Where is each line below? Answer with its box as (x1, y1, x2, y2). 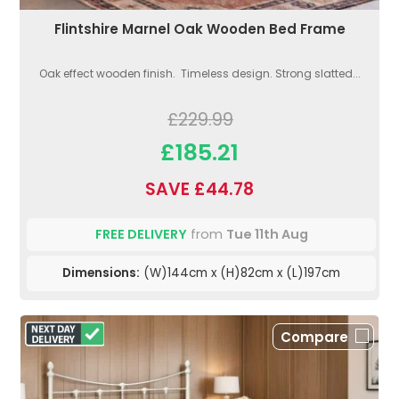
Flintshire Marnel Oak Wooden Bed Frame (53, 19, 346, 38)
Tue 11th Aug (225, 224, 308, 243)
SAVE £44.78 (145, 176, 254, 201)
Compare (281, 327, 348, 346)
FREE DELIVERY (94, 224, 187, 243)
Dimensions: (62, 264, 140, 281)
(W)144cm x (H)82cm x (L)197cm (140, 264, 340, 281)
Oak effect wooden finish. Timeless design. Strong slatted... (38, 65, 361, 81)
